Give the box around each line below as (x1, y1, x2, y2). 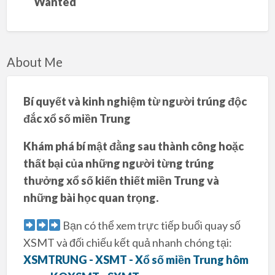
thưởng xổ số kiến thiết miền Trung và (23, 173, 219, 187)
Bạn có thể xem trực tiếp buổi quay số (61, 218, 241, 232)
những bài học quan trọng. (23, 190, 158, 204)
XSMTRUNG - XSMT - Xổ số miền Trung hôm (23, 252, 249, 266)
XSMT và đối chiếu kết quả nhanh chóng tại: (23, 235, 232, 249)
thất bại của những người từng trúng (23, 156, 214, 170)
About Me (6, 55, 63, 70)
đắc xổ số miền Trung (23, 111, 131, 125)
